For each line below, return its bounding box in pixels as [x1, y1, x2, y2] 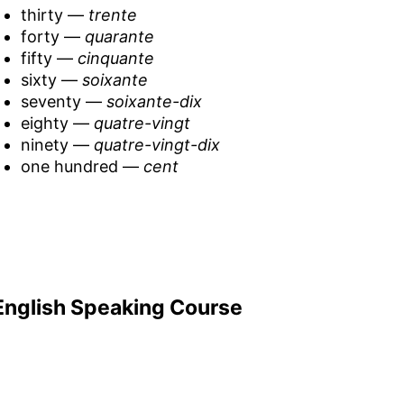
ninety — [20, 134, 94, 154]
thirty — [20, 5, 88, 24]
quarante [84, 26, 154, 46]
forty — [20, 26, 85, 46]
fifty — [20, 48, 78, 68]
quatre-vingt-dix [93, 134, 220, 154]
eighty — [20, 113, 94, 133]
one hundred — [20, 156, 143, 176]
